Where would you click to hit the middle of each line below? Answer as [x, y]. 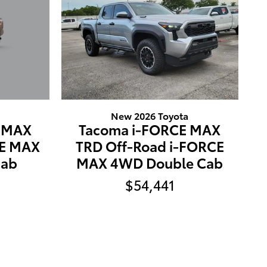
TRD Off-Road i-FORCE [150, 146]
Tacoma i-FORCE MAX [150, 129]
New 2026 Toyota [150, 116]
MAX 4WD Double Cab [150, 163]
